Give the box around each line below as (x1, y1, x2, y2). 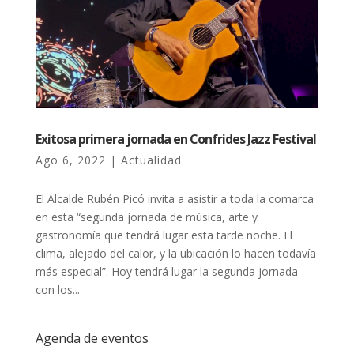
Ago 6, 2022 (35, 152, 106, 168)
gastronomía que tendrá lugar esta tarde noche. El (35, 227, 292, 243)
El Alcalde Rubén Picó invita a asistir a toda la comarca (35, 190, 314, 206)
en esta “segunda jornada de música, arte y (35, 209, 258, 224)
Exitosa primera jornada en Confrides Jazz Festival (35, 130, 316, 148)
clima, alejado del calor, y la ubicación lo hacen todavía (35, 245, 316, 261)
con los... (35, 281, 80, 297)
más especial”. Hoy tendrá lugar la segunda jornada (35, 263, 298, 279)
